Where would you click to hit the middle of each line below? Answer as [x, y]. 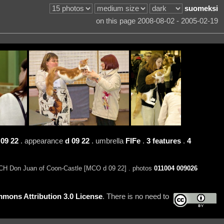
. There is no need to [135, 196]
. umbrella [107, 141]
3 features [163, 141]
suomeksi [201, 9]
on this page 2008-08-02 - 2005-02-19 [157, 21]
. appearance [41, 141]
